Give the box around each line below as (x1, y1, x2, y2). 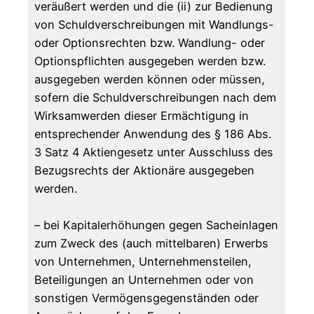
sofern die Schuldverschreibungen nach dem (34, 90, 277, 105)
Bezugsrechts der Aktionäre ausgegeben (34, 163, 255, 178)
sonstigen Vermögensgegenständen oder (34, 291, 259, 306)
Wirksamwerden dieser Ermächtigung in (34, 109, 250, 123)
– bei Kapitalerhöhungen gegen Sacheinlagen (34, 218, 279, 233)
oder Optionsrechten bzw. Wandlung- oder (34, 36, 266, 50)
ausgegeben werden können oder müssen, (34, 72, 266, 87)
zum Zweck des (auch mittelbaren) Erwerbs (34, 236, 269, 251)
